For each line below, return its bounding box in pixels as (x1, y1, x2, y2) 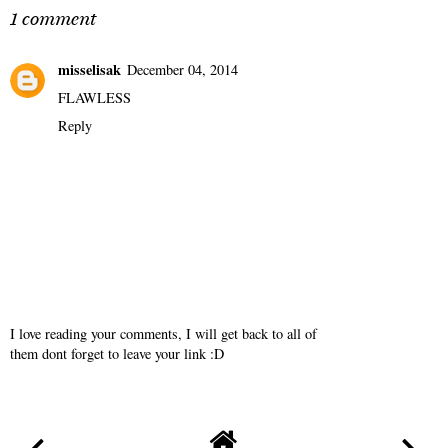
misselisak (58, 59, 121, 81)
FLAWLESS (58, 88, 131, 108)
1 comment (10, 7, 96, 30)
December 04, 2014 (127, 60, 238, 80)
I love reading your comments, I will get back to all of (10, 323, 317, 343)
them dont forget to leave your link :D (10, 343, 224, 363)
